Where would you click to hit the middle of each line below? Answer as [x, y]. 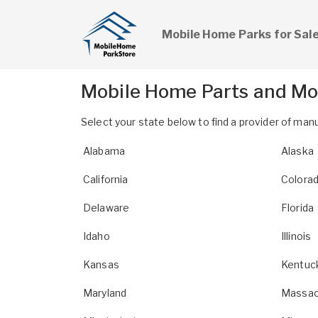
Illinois [296, 236]
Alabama [104, 151]
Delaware [106, 208]
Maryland [105, 293]
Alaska [297, 151]
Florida [297, 208]
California [106, 179]
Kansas [101, 264]
